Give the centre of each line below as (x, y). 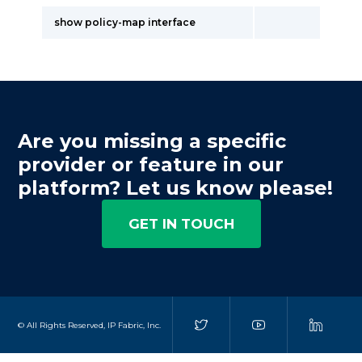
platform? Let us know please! (176, 188)
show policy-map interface (125, 22)
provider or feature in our (151, 164)
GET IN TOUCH (181, 224)
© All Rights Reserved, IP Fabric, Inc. (90, 325)
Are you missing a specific (152, 141)
